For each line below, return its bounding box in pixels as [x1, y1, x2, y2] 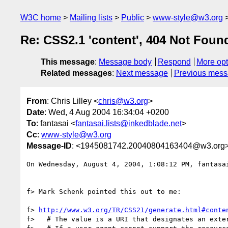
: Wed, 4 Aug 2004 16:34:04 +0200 [44, 107, 169, 117]
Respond [157, 58, 191, 67]
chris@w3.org [98, 96, 148, 105]
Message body [99, 58, 152, 67]
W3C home [20, 13, 61, 22]
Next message [116, 69, 168, 78]
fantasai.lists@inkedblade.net [75, 119, 182, 128]
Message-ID [26, 141, 72, 150]
